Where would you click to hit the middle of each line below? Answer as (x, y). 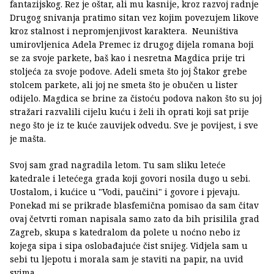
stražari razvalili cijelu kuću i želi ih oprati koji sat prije (129, 111)
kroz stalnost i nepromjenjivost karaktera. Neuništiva (125, 31)
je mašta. (28, 138)
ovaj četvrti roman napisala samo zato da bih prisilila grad (135, 218)
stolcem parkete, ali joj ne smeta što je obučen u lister (124, 84)
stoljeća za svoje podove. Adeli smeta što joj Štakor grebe (128, 71)
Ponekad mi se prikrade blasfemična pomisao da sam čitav (134, 205)
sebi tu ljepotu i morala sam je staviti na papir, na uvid (127, 259)
